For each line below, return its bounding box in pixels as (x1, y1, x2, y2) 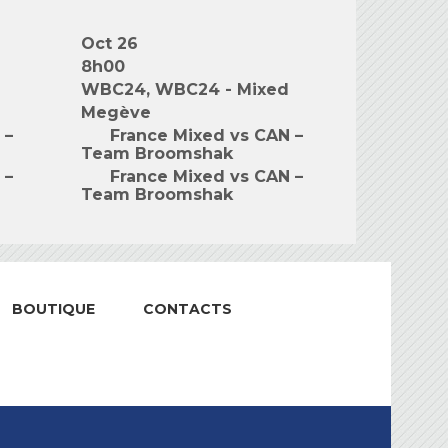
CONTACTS (142, 300, 232, 318)
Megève (81, 103, 151, 122)
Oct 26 (81, 34, 138, 53)
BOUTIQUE (11, 300, 95, 318)
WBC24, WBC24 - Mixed (81, 80, 289, 99)
